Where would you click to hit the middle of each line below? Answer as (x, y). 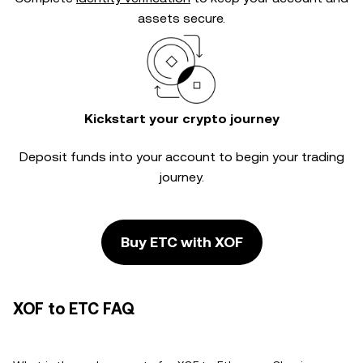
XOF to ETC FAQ (74, 309)
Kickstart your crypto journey (181, 119)
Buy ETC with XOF (181, 242)
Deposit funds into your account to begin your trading (181, 157)
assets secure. (181, 18)
